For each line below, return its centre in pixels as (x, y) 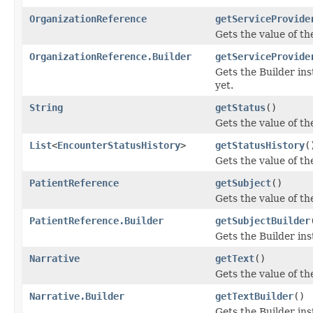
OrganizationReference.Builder (110, 56)
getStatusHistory (260, 145)
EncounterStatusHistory (119, 145)
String (46, 107)
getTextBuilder (254, 296)
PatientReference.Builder (96, 220)
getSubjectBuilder (263, 220)
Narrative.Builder (77, 296)
